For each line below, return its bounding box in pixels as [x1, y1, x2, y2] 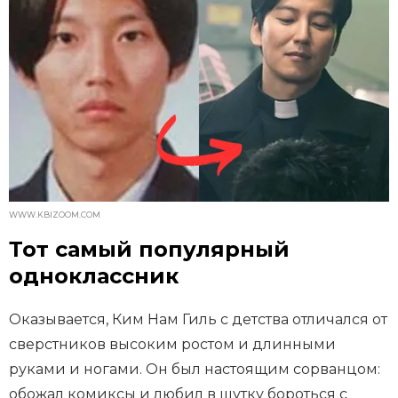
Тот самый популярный [9, 236, 290, 263]
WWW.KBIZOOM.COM [9, 210, 100, 220]
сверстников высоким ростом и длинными [9, 336, 336, 354]
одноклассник [9, 263, 179, 290]
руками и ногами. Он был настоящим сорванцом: [9, 361, 380, 378]
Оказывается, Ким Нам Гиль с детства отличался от [9, 311, 387, 329]
